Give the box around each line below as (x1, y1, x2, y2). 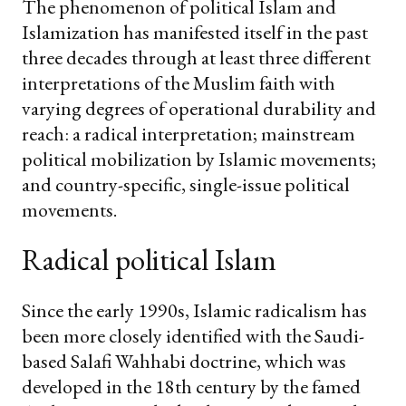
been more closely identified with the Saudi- (22, 322, 364, 349)
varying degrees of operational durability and (22, 94, 376, 121)
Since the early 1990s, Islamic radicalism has (22, 296, 367, 324)
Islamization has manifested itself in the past (22, 18, 368, 45)
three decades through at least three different (22, 43, 371, 71)
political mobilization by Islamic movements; (22, 145, 376, 172)
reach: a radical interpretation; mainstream (22, 120, 355, 147)
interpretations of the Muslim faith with (22, 69, 335, 96)
